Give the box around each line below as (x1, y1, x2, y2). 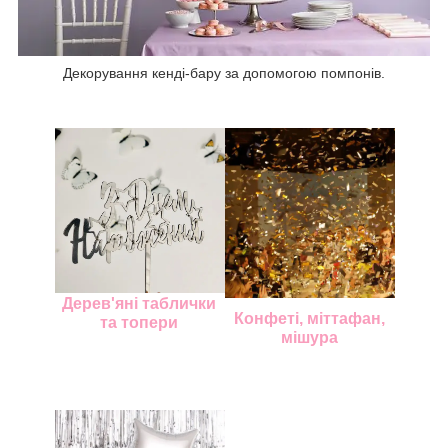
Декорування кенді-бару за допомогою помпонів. (63, 64, 385, 81)
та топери (100, 314, 178, 331)
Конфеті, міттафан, (233, 309, 385, 327)
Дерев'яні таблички (62, 295, 216, 312)
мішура (280, 328, 338, 346)
